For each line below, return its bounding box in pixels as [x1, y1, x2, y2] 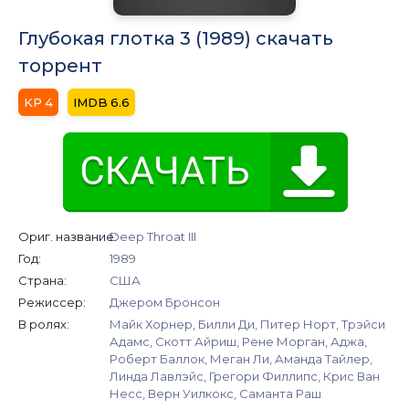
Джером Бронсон [110, 294, 220, 309]
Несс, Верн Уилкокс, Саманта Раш [110, 385, 321, 401]
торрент [18, 54, 102, 77]
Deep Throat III [110, 228, 196, 244]
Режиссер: [18, 294, 86, 309]
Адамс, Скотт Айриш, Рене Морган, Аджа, [110, 333, 367, 349]
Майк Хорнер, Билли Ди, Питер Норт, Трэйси [110, 316, 385, 331]
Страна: [18, 272, 67, 288]
